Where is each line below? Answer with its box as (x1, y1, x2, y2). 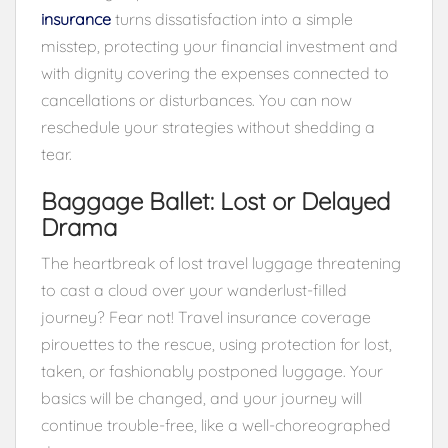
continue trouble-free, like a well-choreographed (41, 414, 391, 435)
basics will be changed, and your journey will (41, 387, 362, 408)
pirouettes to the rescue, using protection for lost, (41, 333, 392, 354)
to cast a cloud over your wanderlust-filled (41, 279, 347, 300)
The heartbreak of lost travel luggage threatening (41, 252, 401, 273)
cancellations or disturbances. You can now (41, 89, 352, 110)
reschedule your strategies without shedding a (41, 116, 375, 137)
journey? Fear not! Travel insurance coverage (41, 306, 371, 327)
